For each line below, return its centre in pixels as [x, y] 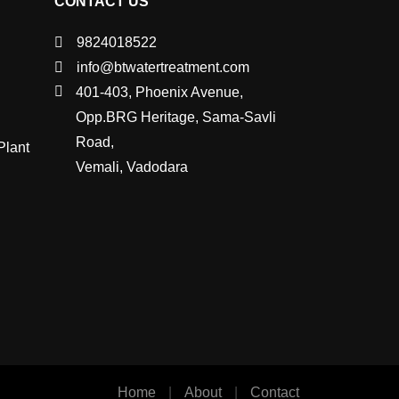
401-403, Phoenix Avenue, [159, 93]
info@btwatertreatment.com [163, 68]
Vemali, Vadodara [131, 167]
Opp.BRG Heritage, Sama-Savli [175, 118]
